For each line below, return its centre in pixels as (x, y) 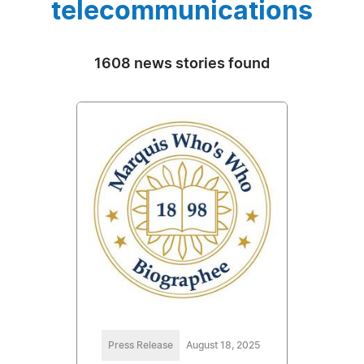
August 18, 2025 (223, 345)
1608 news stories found (182, 64)
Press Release (140, 345)
